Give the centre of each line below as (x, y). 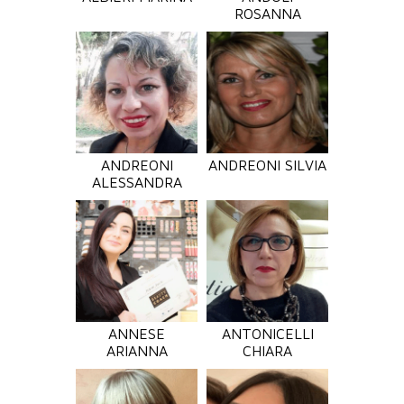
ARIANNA (137, 351)
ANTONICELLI (267, 334)
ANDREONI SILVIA (267, 165)
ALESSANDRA (137, 182)
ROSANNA (267, 14)
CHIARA (267, 351)
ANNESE (137, 334)
